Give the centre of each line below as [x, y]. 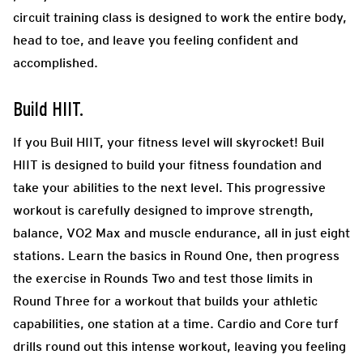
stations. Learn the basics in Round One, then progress [176, 255]
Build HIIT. [48, 110]
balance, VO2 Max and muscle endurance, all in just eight [181, 233]
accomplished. [56, 62]
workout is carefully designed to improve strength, [163, 210]
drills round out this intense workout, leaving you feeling [179, 346]
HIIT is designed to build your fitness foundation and [167, 164]
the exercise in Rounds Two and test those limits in [163, 278]
